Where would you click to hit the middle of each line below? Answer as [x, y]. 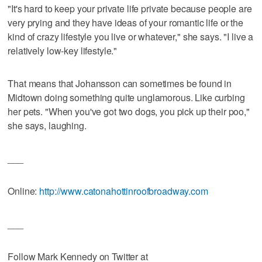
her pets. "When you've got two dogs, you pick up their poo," [129, 111]
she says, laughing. [47, 125]
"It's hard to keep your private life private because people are [130, 8]
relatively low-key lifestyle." [63, 50]
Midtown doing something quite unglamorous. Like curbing [126, 97]
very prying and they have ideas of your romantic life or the [125, 22]
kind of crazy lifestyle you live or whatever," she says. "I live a [131, 36]
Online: [24, 191]
